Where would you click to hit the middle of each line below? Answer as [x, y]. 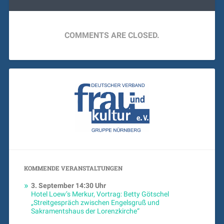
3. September [52, 186]
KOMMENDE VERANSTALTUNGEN [73, 168]
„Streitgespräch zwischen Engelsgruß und [95, 203]
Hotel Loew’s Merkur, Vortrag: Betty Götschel [100, 194]
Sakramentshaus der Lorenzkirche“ [85, 211]
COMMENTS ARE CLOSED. [112, 35]
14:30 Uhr [90, 186]
